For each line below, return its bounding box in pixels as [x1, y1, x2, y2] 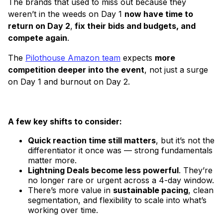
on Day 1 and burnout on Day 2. [8, 77, 130, 87]
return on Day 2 [8, 21, 70, 31]
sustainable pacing [113, 185, 188, 196]
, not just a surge [144, 65, 208, 75]
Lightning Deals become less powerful [28, 165, 179, 176]
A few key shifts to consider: [8, 116, 122, 127]
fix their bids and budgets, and [73, 21, 196, 31]
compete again [8, 33, 67, 43]
